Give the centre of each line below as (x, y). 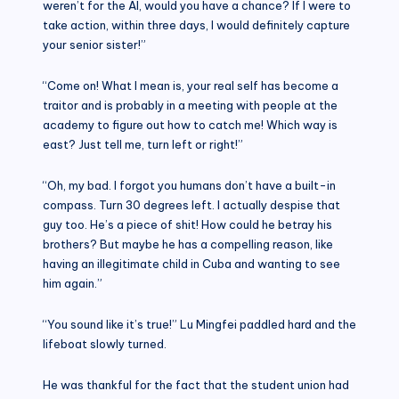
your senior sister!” (94, 44)
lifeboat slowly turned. (105, 343)
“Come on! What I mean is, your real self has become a (191, 85)
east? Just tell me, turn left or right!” (143, 144)
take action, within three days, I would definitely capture (196, 24)
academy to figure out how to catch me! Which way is (190, 124)
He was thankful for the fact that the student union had (196, 384)
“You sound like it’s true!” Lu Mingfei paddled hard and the (199, 324)
